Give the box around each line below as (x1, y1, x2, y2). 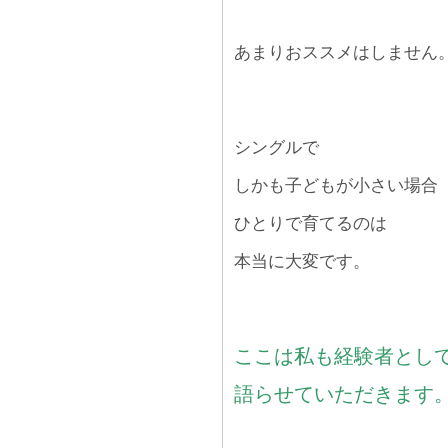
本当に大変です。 (234, 252, 370, 272)
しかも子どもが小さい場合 (234, 176, 438, 196)
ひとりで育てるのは (234, 214, 387, 234)
